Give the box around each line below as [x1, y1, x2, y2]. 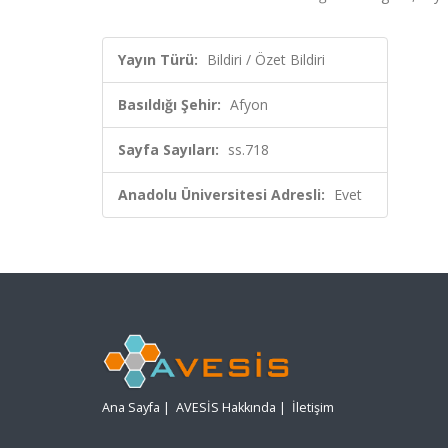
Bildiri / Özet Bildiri [207, 50, 325, 69]
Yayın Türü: [118, 50, 198, 69]
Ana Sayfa [102, 399, 160, 417]
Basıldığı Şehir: [118, 95, 221, 114]
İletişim [292, 399, 334, 417]
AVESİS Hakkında [176, 399, 276, 417]
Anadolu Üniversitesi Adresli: [118, 185, 325, 204]
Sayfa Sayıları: [118, 140, 219, 159]
